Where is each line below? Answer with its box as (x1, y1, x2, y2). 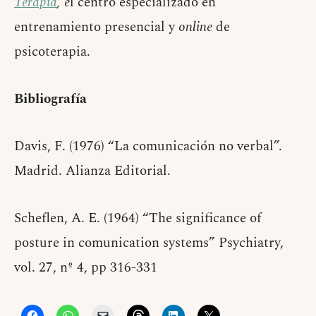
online (178, 17, 212, 38)
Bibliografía (14, 89, 87, 110)
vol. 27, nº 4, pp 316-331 (14, 257, 157, 279)
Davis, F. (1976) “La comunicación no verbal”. (14, 136, 282, 157)
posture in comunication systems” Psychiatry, (14, 233, 284, 254)
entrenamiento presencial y (14, 17, 178, 38)
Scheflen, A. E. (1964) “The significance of (14, 208, 262, 229)
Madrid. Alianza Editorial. (14, 161, 171, 182)
